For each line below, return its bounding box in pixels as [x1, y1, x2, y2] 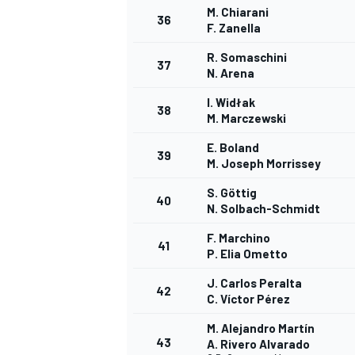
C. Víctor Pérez [207, 292, 290, 307]
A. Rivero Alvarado [207, 337, 310, 352]
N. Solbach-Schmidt [207, 201, 320, 216]
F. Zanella [207, 21, 261, 36]
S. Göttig [207, 185, 257, 200]
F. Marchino [207, 231, 270, 246]
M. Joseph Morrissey [207, 156, 321, 171]
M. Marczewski [207, 111, 286, 126]
